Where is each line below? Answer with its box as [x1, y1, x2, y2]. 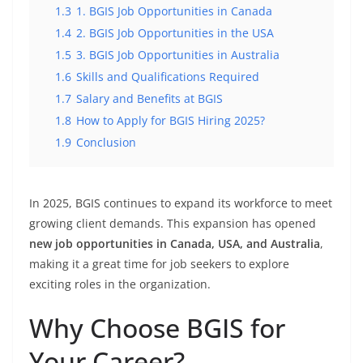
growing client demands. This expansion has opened [29, 216, 316, 232]
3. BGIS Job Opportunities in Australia [76, 47, 280, 63]
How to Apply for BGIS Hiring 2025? [76, 113, 265, 129]
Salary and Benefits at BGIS [76, 91, 223, 107]
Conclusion [76, 135, 136, 151]
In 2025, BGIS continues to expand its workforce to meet [29, 195, 332, 211]
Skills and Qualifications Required [76, 69, 259, 85]
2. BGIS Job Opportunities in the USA [76, 25, 274, 41]
